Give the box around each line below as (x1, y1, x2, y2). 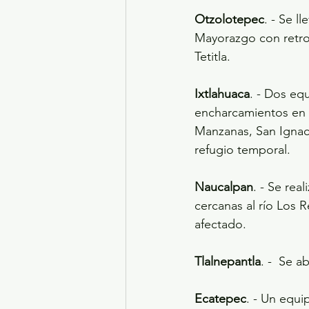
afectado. (195, 217, 246, 232)
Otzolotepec (195, 12, 264, 28)
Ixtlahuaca (195, 86, 250, 102)
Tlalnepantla (195, 254, 261, 270)
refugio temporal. (195, 142, 290, 158)
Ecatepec (195, 291, 246, 307)
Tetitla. (195, 49, 230, 65)
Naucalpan (195, 179, 253, 195)
